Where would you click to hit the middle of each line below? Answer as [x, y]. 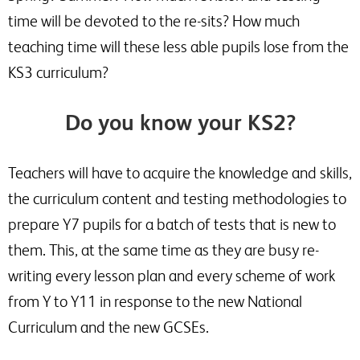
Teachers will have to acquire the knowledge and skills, [180, 173]
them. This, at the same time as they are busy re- [164, 250]
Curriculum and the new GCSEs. [108, 327]
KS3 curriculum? [58, 72]
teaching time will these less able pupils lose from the [178, 47]
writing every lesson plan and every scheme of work [172, 276]
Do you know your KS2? [180, 122]
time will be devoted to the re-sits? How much [154, 21]
